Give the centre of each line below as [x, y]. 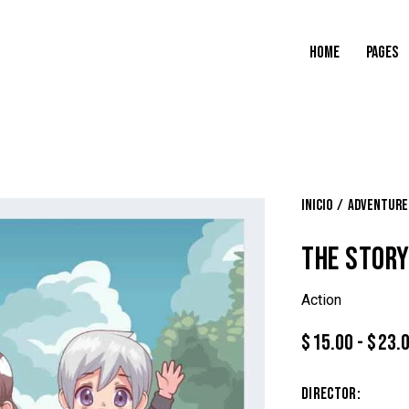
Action [321, 300]
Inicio [317, 205]
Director [329, 394]
